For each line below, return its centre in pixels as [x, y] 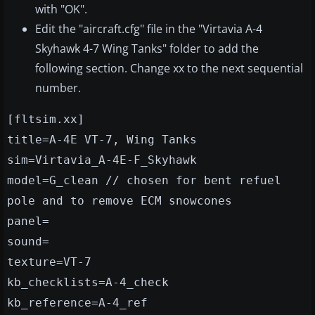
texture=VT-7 [49, 262]
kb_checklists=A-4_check [88, 283]
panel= [28, 221]
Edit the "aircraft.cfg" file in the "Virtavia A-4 [149, 29]
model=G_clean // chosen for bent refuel [144, 181]
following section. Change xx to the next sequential [169, 69]
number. [58, 88]
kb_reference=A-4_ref [77, 303]
